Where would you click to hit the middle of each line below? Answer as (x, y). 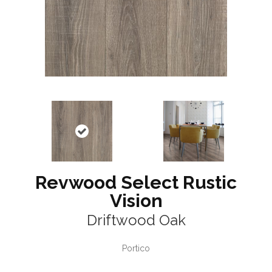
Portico (136, 249)
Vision (136, 201)
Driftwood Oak (136, 220)
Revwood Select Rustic (136, 183)
